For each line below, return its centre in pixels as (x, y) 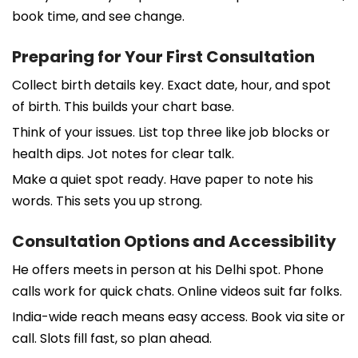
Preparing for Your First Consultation (163, 56)
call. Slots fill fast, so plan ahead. (112, 338)
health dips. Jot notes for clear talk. (123, 153)
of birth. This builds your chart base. (123, 106)
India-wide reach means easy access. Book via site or (179, 316)
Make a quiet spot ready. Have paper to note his (163, 179)
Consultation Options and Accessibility (174, 241)
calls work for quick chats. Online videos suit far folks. (177, 291)
